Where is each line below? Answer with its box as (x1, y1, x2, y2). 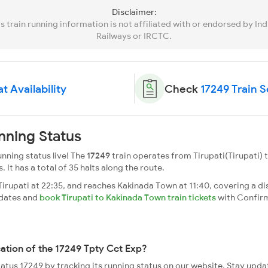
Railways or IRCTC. (96, 31, 172, 41)
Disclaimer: (111, 7, 157, 17)
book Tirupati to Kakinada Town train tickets (39, 192, 216, 203)
